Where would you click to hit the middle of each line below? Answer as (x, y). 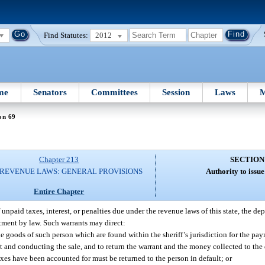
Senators (50, 92)
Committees (115, 92)
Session (176, 92)
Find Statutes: (66, 35)
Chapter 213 (59, 160)
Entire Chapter (59, 191)
